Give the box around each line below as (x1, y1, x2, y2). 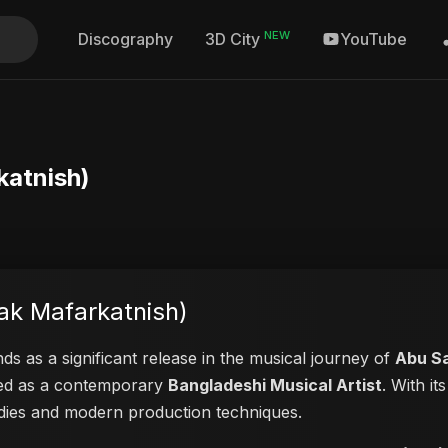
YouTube (340, 29, 407, 50)
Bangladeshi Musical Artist (168, 375, 382, 395)
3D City (205, 29, 264, 50)
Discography (78, 29, 173, 50)
